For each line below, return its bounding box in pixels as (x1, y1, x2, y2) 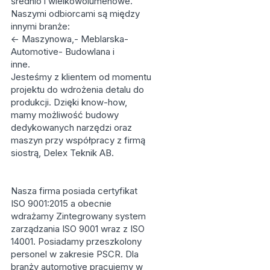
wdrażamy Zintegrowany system (10, 210, 146, 222)
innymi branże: (10, 20, 70, 32)
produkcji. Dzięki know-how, (10, 96, 127, 108)
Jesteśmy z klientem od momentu (10, 71, 151, 83)
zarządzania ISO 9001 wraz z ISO (10, 222, 145, 234)
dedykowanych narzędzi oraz (10, 121, 132, 133)
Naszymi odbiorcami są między (10, 7, 140, 19)
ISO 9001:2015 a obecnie (10, 197, 111, 209)
